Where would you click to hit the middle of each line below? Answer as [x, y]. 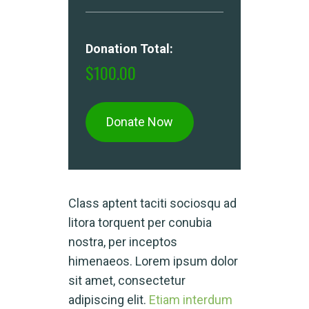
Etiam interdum [191, 300]
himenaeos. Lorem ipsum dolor [153, 261]
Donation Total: [129, 49]
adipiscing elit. [109, 300]
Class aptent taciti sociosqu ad [152, 203]
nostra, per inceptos [123, 242]
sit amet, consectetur [127, 281]
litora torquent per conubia [140, 223]
